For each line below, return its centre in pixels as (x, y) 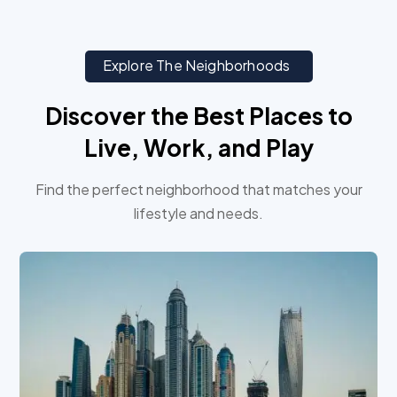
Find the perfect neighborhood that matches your (198, 189)
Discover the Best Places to (198, 115)
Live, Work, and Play (198, 147)
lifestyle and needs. (198, 213)
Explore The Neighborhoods (196, 65)
